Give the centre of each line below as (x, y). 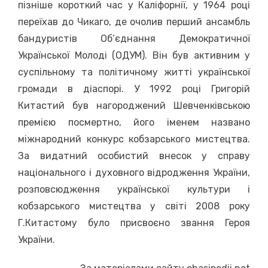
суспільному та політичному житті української (134, 72)
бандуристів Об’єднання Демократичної (134, 39)
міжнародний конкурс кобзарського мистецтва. (134, 139)
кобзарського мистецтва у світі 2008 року (134, 206)
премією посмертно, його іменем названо (134, 122)
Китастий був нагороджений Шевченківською (134, 106)
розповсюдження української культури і (134, 189)
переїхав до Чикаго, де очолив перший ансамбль (134, 22)
